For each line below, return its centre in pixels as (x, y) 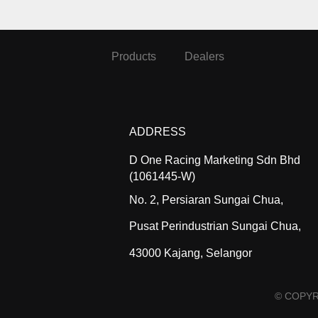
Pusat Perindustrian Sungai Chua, (215, 226)
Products (134, 56)
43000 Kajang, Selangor (191, 253)
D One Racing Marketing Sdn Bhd (215, 160)
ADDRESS (158, 132)
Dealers (204, 56)
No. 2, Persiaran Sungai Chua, (206, 200)
